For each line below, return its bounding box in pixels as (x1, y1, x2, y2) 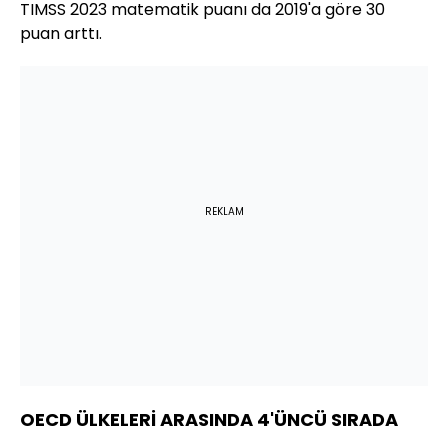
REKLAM (204, 204, 244, 220)
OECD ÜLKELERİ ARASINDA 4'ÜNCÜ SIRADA (20, 407, 398, 433)
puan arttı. (20, 22, 102, 46)
